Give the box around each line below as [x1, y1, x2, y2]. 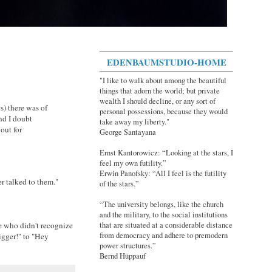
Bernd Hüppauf [100, 251, 146, 262]
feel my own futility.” [100, 158, 166, 169]
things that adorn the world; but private [100, 86, 220, 97]
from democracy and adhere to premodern [100, 230, 228, 241]
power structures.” [100, 240, 156, 251]
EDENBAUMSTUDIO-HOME [106, 55, 226, 69]
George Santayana [100, 127, 156, 138]
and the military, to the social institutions [100, 209, 228, 220]
